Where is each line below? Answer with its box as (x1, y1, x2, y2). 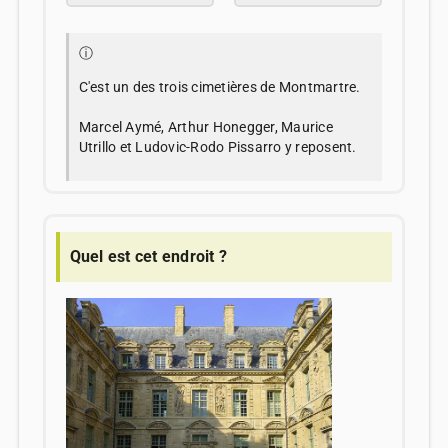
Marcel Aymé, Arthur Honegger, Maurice (78, 119, 333, 136)
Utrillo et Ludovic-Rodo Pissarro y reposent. (78, 139, 357, 156)
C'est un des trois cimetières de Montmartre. (78, 79, 361, 96)
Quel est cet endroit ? (69, 247, 228, 267)
